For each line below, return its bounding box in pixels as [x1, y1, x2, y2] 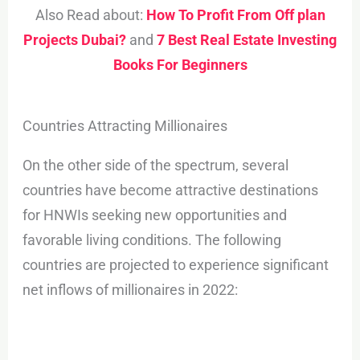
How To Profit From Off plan [145, 6, 325, 23]
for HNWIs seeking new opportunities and [22, 207, 288, 224]
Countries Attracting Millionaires [22, 117, 228, 135]
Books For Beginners [112, 55, 247, 73]
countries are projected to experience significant [22, 256, 329, 274]
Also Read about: [35, 6, 146, 23]
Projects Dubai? [23, 31, 126, 48]
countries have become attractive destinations [22, 182, 319, 199]
